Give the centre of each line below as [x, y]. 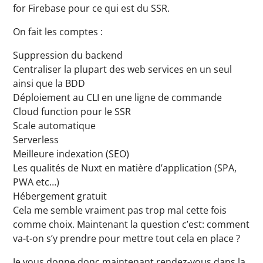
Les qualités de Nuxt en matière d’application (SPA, [125, 168]
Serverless [36, 140]
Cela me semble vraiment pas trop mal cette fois [120, 210]
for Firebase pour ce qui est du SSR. [92, 8]
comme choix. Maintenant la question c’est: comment [131, 224]
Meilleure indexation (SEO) [71, 154]
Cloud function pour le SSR [72, 112]
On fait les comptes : [58, 32]
